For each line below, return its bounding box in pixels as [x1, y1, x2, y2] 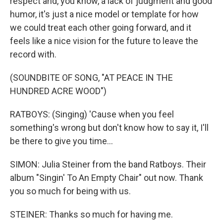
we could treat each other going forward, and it [10, 22, 191, 33]
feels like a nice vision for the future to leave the [10, 36, 198, 46]
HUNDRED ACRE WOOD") [10, 86, 107, 96]
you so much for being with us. [10, 186, 131, 196]
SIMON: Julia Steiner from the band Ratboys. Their [10, 159, 206, 169]
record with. [10, 49, 56, 59]
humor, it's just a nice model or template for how [10, 9, 199, 19]
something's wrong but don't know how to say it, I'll [10, 122, 209, 133]
